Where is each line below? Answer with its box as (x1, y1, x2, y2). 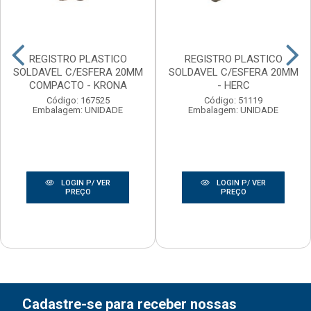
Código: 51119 (204, 95, 262, 106)
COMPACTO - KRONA (28, 79, 127, 92)
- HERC (217, 79, 250, 92)
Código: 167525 (46, 95, 110, 106)
